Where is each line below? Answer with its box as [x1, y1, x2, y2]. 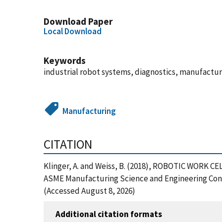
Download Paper [44, 15, 112, 27]
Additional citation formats [55, 208, 162, 220]
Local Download [44, 26, 102, 37]
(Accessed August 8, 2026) [44, 185, 135, 196]
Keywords [44, 55, 86, 66]
